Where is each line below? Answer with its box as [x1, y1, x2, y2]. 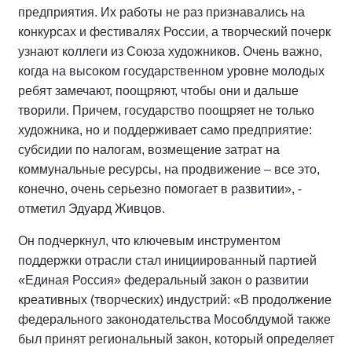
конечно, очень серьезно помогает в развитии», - [18, 182, 302, 196]
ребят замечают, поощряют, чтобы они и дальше [18, 84, 299, 98]
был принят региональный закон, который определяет [18, 332, 334, 346]
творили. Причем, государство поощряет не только [18, 104, 314, 118]
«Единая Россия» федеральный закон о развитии [18, 273, 309, 288]
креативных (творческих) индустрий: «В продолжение [18, 293, 332, 307]
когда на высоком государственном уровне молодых [18, 64, 324, 79]
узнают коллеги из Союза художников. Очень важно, [18, 45, 322, 59]
